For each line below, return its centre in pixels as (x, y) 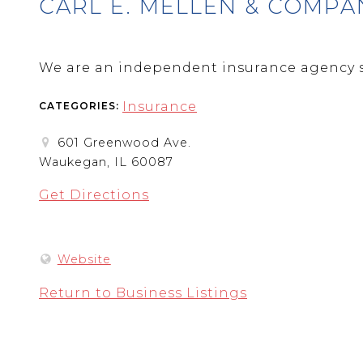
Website (84, 259)
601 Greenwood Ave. (124, 143)
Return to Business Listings (143, 293)
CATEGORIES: (81, 106)
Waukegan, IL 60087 (108, 162)
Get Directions (94, 194)
